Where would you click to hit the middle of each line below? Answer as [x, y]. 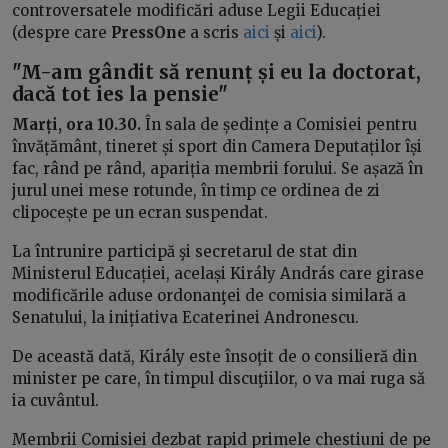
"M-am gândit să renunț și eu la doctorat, [216, 72]
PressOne [148, 33]
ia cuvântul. [55, 400]
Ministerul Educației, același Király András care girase [218, 273]
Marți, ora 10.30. [78, 124]
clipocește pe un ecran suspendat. [140, 212]
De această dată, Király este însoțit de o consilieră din [214, 356]
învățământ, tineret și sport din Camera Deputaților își [217, 146]
